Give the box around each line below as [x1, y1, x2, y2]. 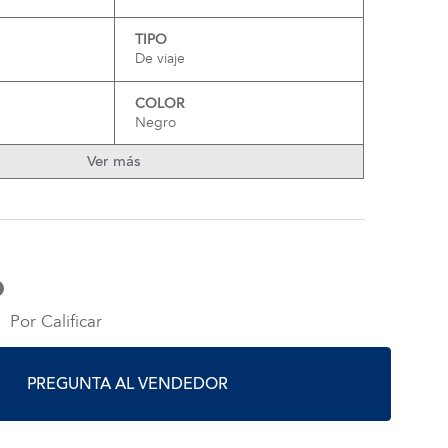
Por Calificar [9, 311, 102, 332]
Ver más [87, 150, 141, 173]
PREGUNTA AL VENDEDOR [27, 372, 228, 396]
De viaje [134, 50, 185, 67]
